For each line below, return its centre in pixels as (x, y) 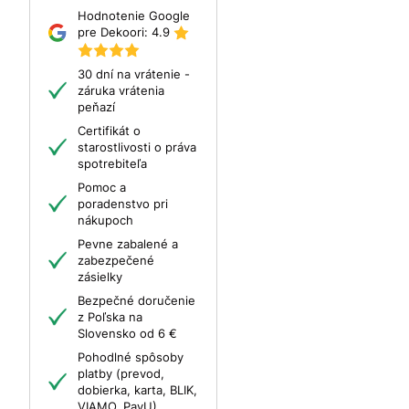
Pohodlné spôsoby (131, 357)
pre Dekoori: (115, 32)
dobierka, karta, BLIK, (137, 390)
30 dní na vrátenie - (134, 74)
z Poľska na (110, 317)
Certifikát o (109, 131)
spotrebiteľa (112, 164)
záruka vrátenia (121, 91)
